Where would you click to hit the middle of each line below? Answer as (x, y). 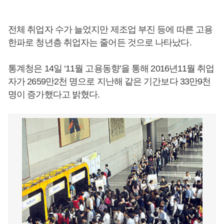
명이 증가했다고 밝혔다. (54, 94)
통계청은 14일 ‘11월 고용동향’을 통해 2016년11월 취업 (111, 68)
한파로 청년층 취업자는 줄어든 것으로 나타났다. (100, 42)
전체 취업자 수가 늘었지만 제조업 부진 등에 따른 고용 (110, 29)
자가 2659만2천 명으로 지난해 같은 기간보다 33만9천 (109, 81)
